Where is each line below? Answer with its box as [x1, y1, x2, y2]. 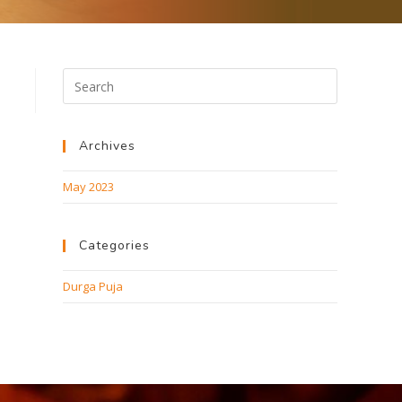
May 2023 [63, 179, 114, 195]
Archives [79, 137, 135, 154]
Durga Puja [63, 278, 123, 294]
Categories [79, 237, 150, 254]
